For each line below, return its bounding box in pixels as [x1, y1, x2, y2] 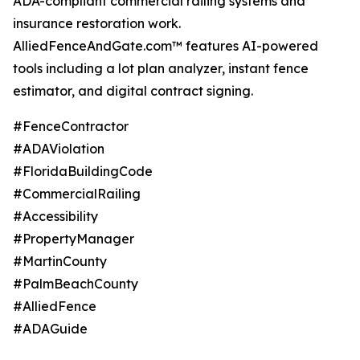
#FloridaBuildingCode [13, 163, 153, 180]
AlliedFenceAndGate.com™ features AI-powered [13, 38, 318, 55]
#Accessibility [13, 208, 98, 225]
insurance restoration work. [13, 15, 181, 32]
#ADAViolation [13, 141, 104, 157]
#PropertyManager [13, 231, 134, 247]
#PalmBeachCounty [13, 276, 138, 292]
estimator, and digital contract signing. [13, 83, 253, 100]
